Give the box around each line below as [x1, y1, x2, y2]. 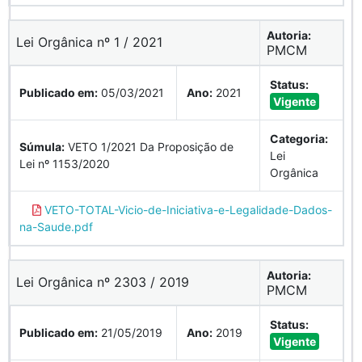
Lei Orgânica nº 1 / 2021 [16, 33, 162, 50]
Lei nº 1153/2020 [19, 156, 110, 170]
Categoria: [270, 131, 328, 145]
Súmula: [19, 139, 65, 154]
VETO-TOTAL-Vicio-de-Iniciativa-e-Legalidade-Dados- [40, 202, 332, 217]
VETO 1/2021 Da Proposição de [65, 139, 234, 154]
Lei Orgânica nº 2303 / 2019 [16, 273, 189, 290]
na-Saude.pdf [19, 219, 93, 234]
